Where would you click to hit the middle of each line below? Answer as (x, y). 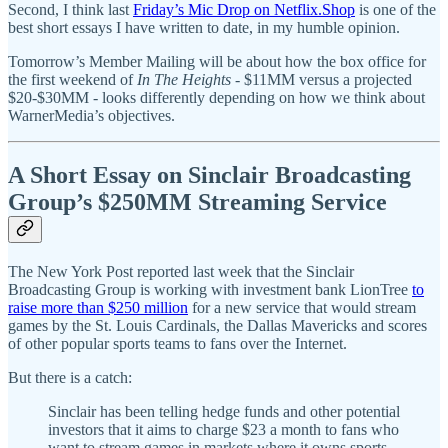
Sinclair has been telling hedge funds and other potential (224, 412)
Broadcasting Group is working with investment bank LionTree (210, 290)
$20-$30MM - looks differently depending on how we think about (216, 97)
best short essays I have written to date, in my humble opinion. (204, 27)
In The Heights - (190, 79)
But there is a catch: (70, 378)
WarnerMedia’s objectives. (91, 115)
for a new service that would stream (302, 308)
